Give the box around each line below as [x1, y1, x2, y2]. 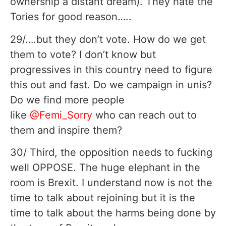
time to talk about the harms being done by [10, 207, 216, 219]
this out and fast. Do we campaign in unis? [10, 78, 212, 91]
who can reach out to [92, 108, 197, 121]
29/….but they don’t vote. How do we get [10, 33, 206, 45]
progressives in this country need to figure [10, 63, 212, 76]
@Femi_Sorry [30, 108, 92, 121]
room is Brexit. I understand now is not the [10, 177, 212, 189]
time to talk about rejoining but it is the [10, 192, 195, 204]
